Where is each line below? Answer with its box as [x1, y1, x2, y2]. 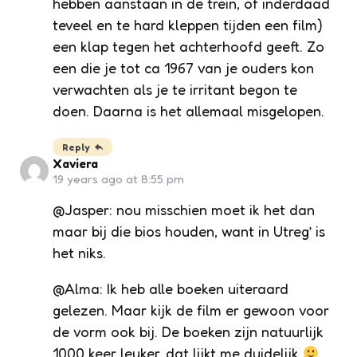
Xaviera [53, 156, 98, 172]
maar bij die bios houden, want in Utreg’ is [53, 222, 325, 241]
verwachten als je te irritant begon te [53, 80, 297, 99]
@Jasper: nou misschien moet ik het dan [53, 201, 315, 219]
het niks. [53, 244, 106, 262]
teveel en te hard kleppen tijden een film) [53, 16, 323, 34]
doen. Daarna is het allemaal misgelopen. [53, 102, 324, 120]
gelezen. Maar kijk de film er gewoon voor [53, 301, 329, 320]
